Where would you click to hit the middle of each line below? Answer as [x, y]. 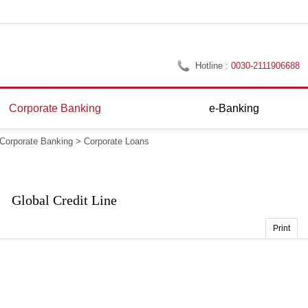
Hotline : [213, 66]
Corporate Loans [117, 141]
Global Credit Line [64, 200]
